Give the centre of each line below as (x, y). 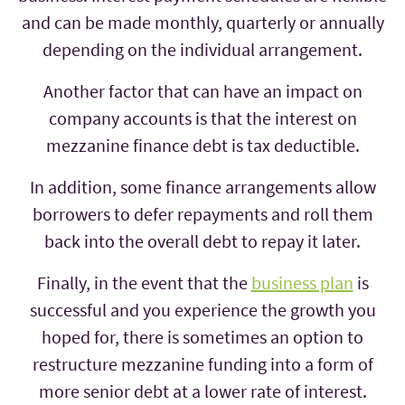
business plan (302, 283)
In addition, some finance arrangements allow (202, 187)
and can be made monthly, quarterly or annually (202, 23)
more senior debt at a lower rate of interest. (202, 391)
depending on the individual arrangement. (202, 50)
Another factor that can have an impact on (202, 91)
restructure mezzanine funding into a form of (202, 364)
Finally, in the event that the (144, 283)
